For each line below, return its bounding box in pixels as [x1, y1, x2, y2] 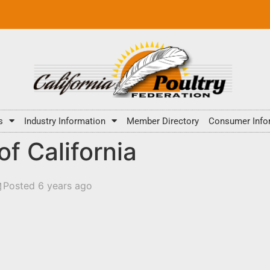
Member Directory [127, 115, 199, 127]
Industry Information [24, 115, 105, 127]
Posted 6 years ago [3, 179, 92, 192]
